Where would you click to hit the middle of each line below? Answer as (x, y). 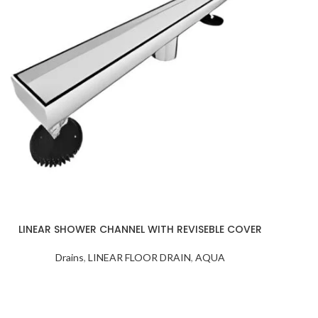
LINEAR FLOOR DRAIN (139, 257)
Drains (69, 257)
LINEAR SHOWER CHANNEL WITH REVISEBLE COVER (140, 229)
